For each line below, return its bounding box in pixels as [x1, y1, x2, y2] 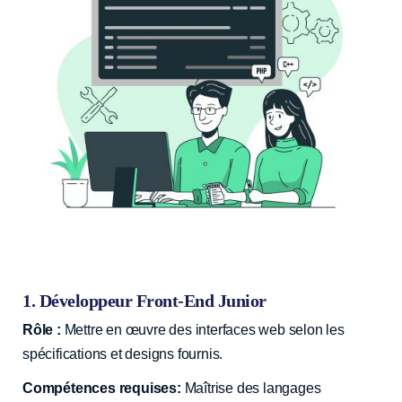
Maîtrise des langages [180, 380, 321, 396]
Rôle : [22, 321, 61, 337]
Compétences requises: [22, 380, 181, 396]
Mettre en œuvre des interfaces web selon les [60, 321, 345, 337]
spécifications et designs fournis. [22, 345, 223, 362]
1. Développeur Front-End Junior [22, 290, 267, 310]
